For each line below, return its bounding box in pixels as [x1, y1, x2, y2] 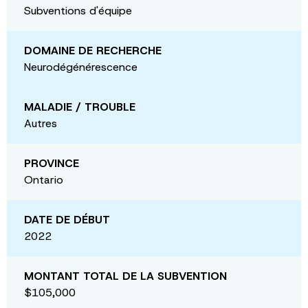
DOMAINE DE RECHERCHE [24, 43, 162, 58]
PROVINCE [24, 155, 79, 170]
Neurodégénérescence [24, 59, 137, 74]
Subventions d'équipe [24, 3, 132, 18]
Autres [24, 115, 57, 131]
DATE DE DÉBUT [24, 212, 110, 227]
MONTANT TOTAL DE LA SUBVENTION [24, 268, 227, 283]
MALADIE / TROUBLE [24, 99, 135, 114]
